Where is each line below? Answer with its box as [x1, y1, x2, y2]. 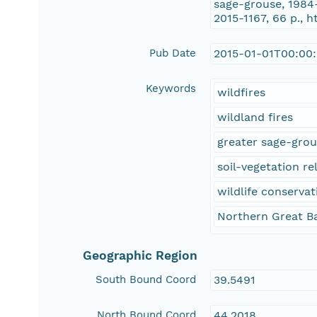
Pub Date [149, 47, 197, 60]
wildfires [217, 86, 266, 100]
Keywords [146, 82, 197, 96]
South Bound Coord [96, 273, 197, 287]
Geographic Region [83, 248, 198, 263]
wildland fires [217, 110, 294, 125]
